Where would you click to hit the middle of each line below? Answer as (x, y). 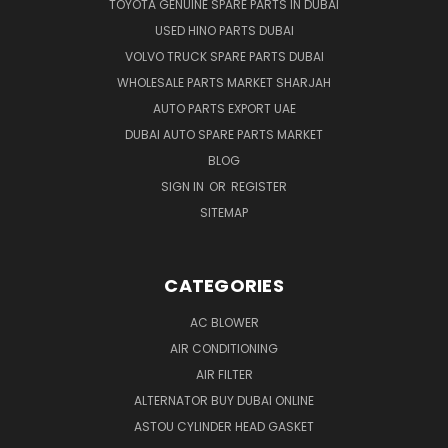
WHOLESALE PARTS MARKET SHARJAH (224, 82)
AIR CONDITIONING (224, 348)
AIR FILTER (224, 374)
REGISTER (259, 186)
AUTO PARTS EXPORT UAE (224, 108)
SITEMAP (224, 212)
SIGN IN (184, 186)
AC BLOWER (224, 322)
